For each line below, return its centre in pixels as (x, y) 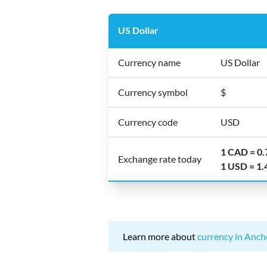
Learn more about (160, 236)
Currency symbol (153, 92)
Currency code (148, 122)
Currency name (149, 62)
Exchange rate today (160, 159)
